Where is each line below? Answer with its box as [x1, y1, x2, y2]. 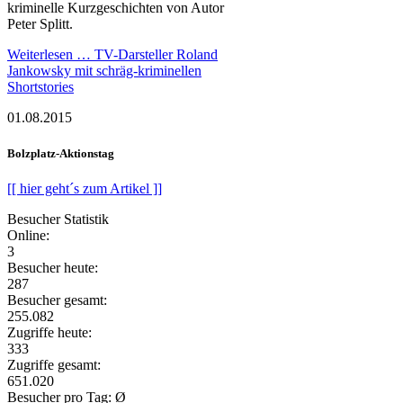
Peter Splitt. [7, 16, 73, 32]
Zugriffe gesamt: [7, 356, 101, 372]
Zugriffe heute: [7, 324, 92, 340]
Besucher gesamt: [7, 291, 107, 308]
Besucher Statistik [7, 210, 109, 227]
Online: [7, 227, 49, 243]
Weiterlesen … [7, 47, 94, 63]
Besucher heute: [7, 259, 98, 275]
